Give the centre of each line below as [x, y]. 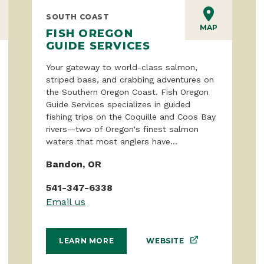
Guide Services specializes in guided [118, 104]
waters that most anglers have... [112, 141]
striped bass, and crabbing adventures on [130, 79]
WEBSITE [165, 240]
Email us [66, 202]
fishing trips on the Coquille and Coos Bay [131, 116]
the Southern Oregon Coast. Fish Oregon [127, 92]
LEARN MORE [87, 241]
